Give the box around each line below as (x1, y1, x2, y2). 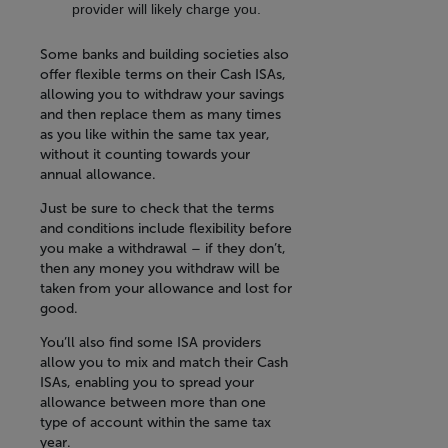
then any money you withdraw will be (40, 260, 280, 278)
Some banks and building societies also (40, 46, 289, 64)
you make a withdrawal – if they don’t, (40, 240, 286, 258)
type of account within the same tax (40, 414, 271, 432)
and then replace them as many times (40, 106, 281, 124)
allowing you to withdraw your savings (40, 86, 284, 104)
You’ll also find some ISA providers (40, 334, 261, 352)
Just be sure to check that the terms (40, 200, 274, 218)
